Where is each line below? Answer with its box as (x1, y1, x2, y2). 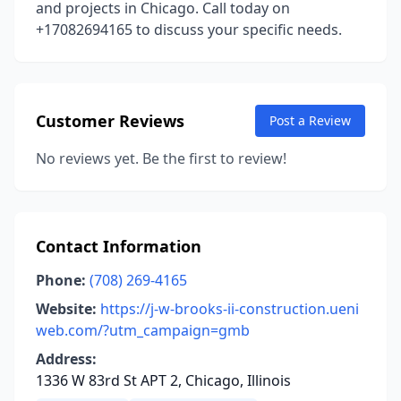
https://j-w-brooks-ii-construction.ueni (100, 299, 359, 319)
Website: (36, 299, 97, 319)
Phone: (36, 270, 86, 290)
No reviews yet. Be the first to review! (36, 149, 286, 168)
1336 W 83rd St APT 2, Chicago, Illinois (36, 371, 291, 390)
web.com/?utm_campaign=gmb (36, 320, 250, 340)
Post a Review (269, 112, 351, 129)
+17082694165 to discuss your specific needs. (36, 20, 342, 39)
